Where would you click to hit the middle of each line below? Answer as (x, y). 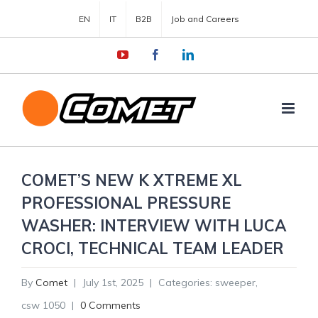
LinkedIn (214, 54)
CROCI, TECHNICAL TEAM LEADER (153, 248)
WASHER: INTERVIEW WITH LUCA (154, 226)
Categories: (185, 283)
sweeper (235, 283)
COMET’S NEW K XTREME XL (132, 180)
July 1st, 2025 (113, 283)
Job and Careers (205, 19)
